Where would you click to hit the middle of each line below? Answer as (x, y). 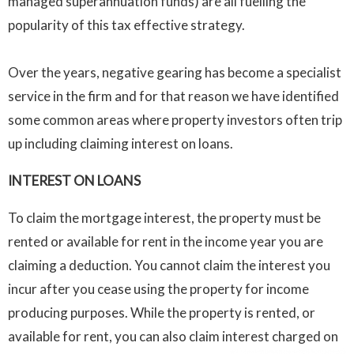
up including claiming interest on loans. (121, 144)
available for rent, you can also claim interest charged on (173, 337)
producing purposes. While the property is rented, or (162, 313)
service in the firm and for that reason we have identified (173, 96)
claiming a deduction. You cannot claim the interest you (169, 265)
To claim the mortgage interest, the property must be (164, 218)
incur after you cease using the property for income (158, 289)
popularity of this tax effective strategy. (126, 25)
